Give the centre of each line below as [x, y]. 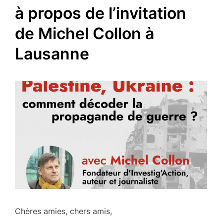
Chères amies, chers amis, [65, 211]
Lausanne [52, 54]
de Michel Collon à [84, 33]
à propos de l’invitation [101, 13]
